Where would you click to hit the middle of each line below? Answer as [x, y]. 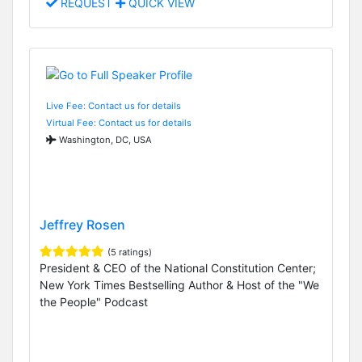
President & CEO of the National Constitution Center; [178, 268]
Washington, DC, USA [104, 139]
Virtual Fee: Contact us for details [119, 122]
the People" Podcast [94, 302]
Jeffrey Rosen [82, 225]
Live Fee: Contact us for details [114, 105]
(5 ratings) [130, 253]
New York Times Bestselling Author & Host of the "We [179, 285]
